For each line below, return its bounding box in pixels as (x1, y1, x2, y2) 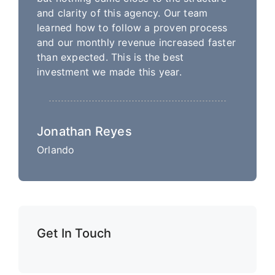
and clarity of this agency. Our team (37, 7, 208, 20)
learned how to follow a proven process (37, 21, 228, 34)
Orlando (37, 144, 75, 157)
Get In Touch (37, 226, 112, 241)
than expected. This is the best (37, 51, 184, 64)
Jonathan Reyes (37, 124, 132, 139)
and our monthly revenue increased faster (37, 36, 236, 49)
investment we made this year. (37, 66, 182, 79)
